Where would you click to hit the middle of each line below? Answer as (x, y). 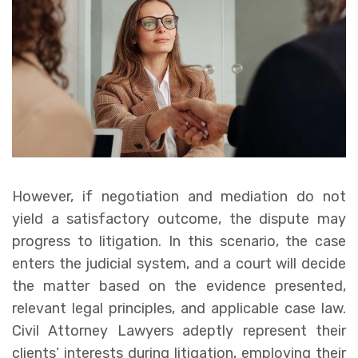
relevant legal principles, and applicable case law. (179, 308)
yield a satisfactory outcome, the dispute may (179, 219)
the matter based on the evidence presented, (179, 286)
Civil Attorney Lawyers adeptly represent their (179, 330)
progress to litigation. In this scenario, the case (179, 241)
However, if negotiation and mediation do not (179, 196)
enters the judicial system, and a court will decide (179, 263)
